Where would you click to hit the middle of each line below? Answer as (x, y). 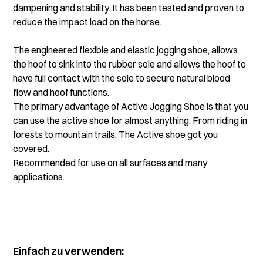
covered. (31, 149)
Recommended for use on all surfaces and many (110, 163)
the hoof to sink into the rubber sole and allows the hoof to (130, 64)
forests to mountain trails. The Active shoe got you (116, 134)
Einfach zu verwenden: (69, 251)
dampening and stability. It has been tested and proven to (129, 8)
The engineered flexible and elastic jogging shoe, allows (126, 50)
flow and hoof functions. (61, 92)
